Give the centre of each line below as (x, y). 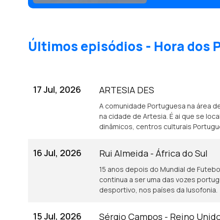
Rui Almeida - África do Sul (153, 153)
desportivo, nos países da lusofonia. (158, 190)
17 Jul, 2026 (57, 89)
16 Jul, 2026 (57, 153)
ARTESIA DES (127, 90)
